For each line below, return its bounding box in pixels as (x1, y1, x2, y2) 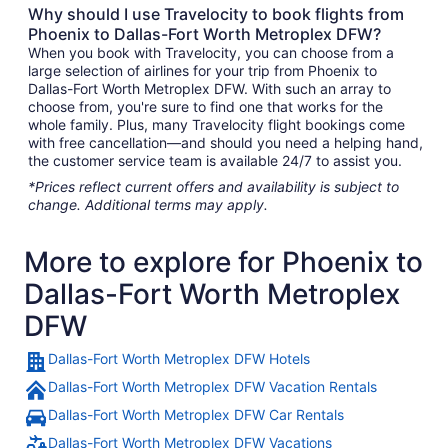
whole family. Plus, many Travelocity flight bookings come (28, 116, 405, 134)
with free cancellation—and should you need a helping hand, (28, 134, 423, 152)
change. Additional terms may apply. (28, 196, 268, 214)
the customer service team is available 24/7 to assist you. (28, 152, 402, 170)
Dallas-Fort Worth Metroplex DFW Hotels (48, 350, 310, 368)
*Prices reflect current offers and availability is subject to (28, 178, 399, 196)
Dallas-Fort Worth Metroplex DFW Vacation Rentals (48, 378, 377, 396)
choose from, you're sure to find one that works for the (28, 98, 383, 116)
